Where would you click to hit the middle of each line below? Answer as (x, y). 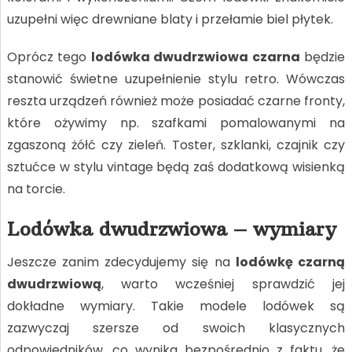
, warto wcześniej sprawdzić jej (223, 284)
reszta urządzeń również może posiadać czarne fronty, (176, 101)
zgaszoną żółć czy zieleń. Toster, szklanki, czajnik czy (176, 145)
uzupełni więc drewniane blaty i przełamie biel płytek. (170, 19)
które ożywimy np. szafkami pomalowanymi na (176, 123)
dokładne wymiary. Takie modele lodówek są (176, 306)
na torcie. (36, 189)
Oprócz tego (49, 57)
